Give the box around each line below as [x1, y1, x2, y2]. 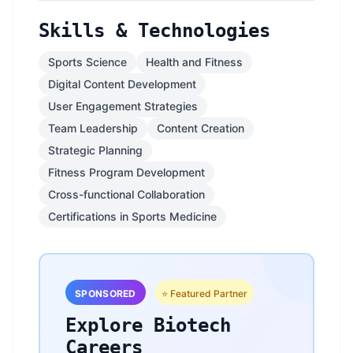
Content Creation [157, 121, 244, 135]
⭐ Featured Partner [161, 288, 247, 299]
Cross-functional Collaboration [48, 188, 205, 201]
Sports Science [48, 55, 127, 69]
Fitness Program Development [48, 165, 205, 179]
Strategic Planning [48, 143, 143, 157]
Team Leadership [48, 121, 138, 135]
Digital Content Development [48, 77, 196, 91]
